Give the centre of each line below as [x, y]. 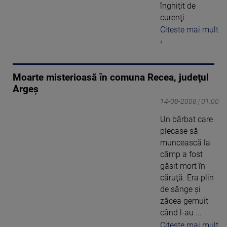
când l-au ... [181, 213]
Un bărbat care [186, 120]
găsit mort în [183, 166]
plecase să [179, 131]
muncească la [185, 143]
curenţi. [173, 17]
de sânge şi [180, 190]
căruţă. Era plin [187, 178]
